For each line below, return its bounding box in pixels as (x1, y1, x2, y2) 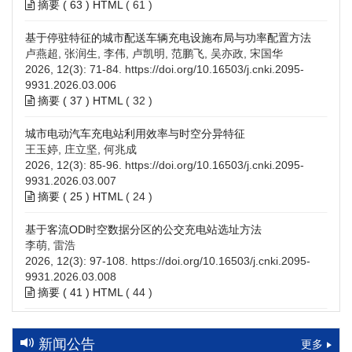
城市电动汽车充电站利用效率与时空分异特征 (25, 127, 245, 141)
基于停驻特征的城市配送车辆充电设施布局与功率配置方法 (25, 31, 311, 45)
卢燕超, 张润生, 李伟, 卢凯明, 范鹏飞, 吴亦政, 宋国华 (25, 47, 283, 60)
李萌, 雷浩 (25, 239, 75, 252)
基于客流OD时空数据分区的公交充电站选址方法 (25, 223, 262, 236)
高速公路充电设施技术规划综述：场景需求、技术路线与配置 (25, 319, 322, 332)
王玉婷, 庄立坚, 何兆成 (25, 143, 137, 156)
